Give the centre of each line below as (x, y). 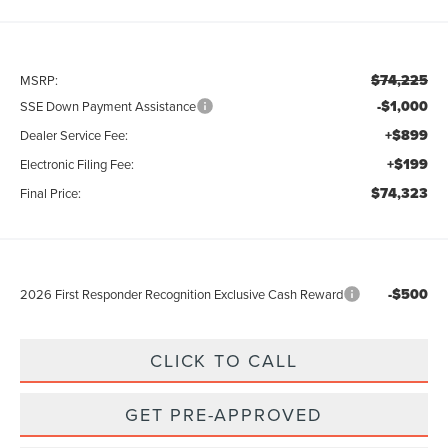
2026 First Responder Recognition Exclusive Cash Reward (182, 294)
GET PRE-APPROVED (224, 415)
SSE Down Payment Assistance (108, 106)
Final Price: (51, 193)
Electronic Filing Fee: (77, 164)
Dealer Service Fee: (74, 135)
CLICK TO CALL (224, 361)
